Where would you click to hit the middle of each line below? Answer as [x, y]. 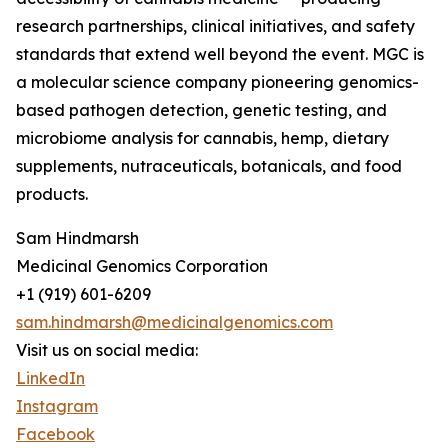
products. [52, 194]
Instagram [57, 406]
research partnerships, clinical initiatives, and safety [215, 26]
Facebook [55, 434]
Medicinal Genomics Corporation [142, 266]
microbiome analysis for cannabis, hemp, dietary [202, 138]
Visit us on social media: [107, 350]
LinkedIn [50, 378]
